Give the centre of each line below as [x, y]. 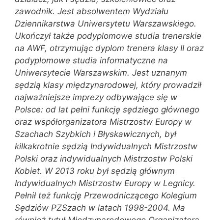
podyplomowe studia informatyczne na [91, 61]
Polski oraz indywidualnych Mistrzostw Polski [104, 159]
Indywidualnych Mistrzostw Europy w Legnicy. [105, 183]
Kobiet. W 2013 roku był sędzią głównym [95, 171]
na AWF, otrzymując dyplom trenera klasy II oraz [109, 48]
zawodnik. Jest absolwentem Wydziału [92, 12]
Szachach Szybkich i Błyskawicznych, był [96, 134]
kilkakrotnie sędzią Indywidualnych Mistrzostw [106, 147]
